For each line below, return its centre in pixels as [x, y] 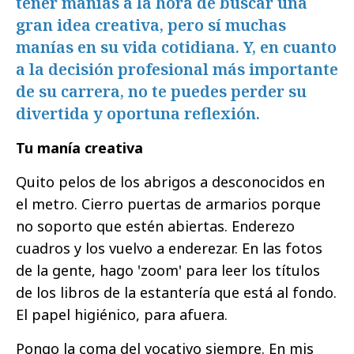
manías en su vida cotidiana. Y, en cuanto [176, 47]
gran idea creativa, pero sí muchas [151, 25]
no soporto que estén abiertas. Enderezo [155, 226]
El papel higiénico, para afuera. [122, 315]
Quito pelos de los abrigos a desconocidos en [170, 182]
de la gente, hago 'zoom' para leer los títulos [168, 271]
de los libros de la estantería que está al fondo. [176, 293]
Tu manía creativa [79, 148]
